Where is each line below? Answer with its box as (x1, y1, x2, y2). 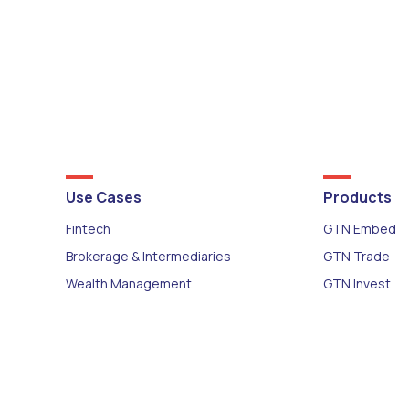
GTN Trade (323, 246, 391, 265)
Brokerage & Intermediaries (66, 246, 231, 265)
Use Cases (66, 186, 142, 207)
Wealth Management (66, 274, 192, 292)
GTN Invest (323, 274, 392, 292)
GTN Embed (323, 219, 397, 237)
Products (323, 186, 393, 207)
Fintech (66, 219, 110, 237)
